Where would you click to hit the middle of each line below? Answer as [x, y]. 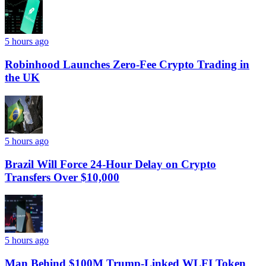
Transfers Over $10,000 [62, 177]
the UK [22, 78]
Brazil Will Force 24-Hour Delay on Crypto [110, 164]
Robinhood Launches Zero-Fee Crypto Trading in [127, 65]
